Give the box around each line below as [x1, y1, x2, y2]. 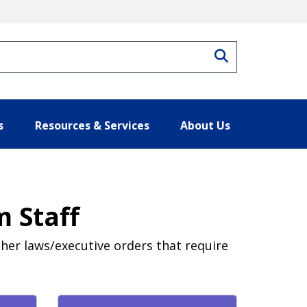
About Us [180, 117, 230, 133]
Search [228, 49, 273, 60]
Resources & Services [34, 117, 149, 133]
